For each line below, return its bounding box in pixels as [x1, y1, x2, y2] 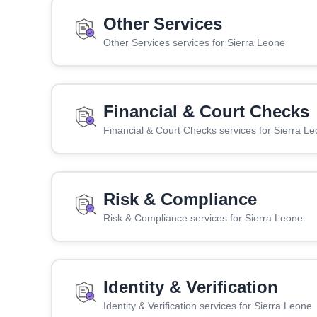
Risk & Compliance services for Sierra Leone [103, 212, 303, 224]
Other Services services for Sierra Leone [103, 36, 285, 48]
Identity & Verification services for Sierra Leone [103, 299, 312, 311]
